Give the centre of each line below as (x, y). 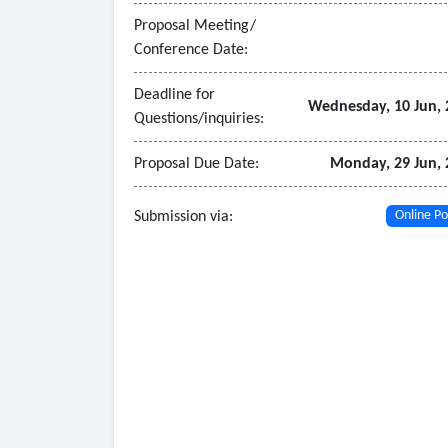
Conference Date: (191, 50)
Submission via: (183, 217)
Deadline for (174, 95)
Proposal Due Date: (196, 164)
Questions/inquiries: (199, 119)
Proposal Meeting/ (195, 26)
